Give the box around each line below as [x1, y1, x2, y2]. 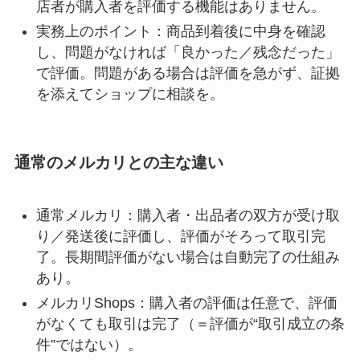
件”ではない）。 [35, 336, 142, 353]
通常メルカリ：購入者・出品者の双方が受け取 [35, 207, 340, 224]
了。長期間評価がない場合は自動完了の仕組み [35, 249, 340, 266]
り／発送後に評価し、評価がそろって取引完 [35, 228, 325, 245]
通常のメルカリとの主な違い [14, 153, 223, 171]
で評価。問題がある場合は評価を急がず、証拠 [35, 64, 340, 81]
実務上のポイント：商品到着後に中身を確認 [35, 22, 325, 39]
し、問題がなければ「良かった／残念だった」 [35, 43, 340, 60]
